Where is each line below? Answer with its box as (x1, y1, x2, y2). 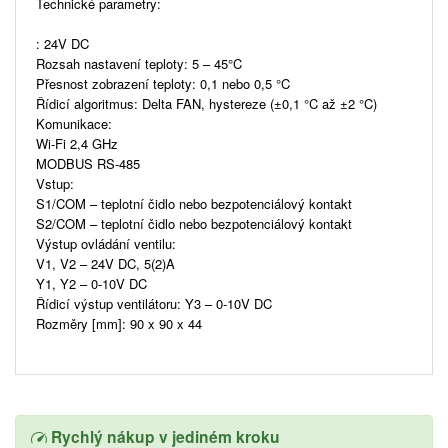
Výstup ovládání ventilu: (36, 233, 176, 253)
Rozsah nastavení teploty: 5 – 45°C (36, 53, 242, 73)
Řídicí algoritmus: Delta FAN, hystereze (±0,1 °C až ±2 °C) (36, 93, 377, 113)
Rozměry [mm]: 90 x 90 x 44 (36, 313, 202, 333)
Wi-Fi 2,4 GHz (36, 133, 118, 153)
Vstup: (36, 173, 74, 193)
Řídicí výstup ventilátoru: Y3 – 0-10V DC (36, 293, 272, 313)
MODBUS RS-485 (36, 153, 140, 173)
